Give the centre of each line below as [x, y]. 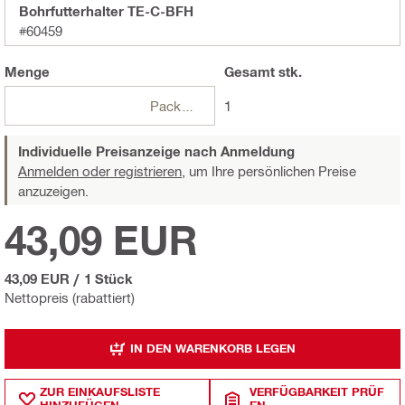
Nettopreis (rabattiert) [70, 297]
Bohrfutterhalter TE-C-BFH [106, 10]
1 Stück [108, 278]
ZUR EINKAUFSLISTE [100, 391]
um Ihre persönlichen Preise [271, 170]
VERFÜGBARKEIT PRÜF [317, 391]
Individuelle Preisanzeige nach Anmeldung [156, 151]
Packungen [187, 105]
